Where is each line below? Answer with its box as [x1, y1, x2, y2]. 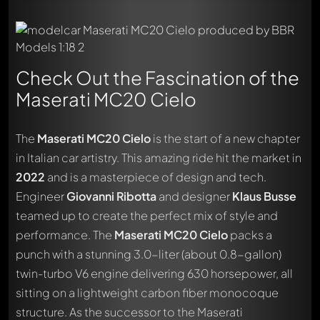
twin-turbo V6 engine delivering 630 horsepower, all [16, 265, 293, 281]
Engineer [16, 188, 66, 204]
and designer [156, 188, 232, 204]
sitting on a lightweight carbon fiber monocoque [16, 284, 279, 300]
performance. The [16, 226, 114, 242]
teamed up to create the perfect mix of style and [16, 207, 278, 223]
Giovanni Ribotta [66, 188, 156, 204]
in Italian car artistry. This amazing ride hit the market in [16, 149, 301, 165]
